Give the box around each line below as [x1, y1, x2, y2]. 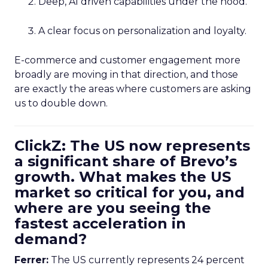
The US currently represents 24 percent [48, 254, 245, 266]
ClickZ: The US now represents [14, 137, 250, 154]
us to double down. [14, 98, 108, 109]
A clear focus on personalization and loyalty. [38, 25, 246, 36]
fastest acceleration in [14, 215, 186, 232]
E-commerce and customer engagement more [14, 54, 240, 66]
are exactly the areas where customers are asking [14, 83, 251, 95]
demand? [14, 230, 87, 248]
